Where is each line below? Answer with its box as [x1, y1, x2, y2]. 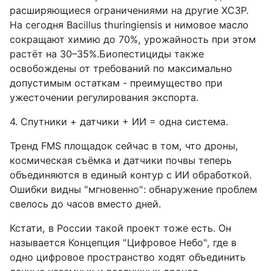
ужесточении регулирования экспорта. [10, 91, 198, 104]
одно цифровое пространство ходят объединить [10, 251, 246, 264]
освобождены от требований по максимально [10, 62, 232, 75]
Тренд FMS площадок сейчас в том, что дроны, [10, 140, 238, 152]
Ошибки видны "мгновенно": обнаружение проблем [10, 183, 257, 196]
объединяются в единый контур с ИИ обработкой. [10, 169, 252, 181]
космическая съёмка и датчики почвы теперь [10, 154, 232, 167]
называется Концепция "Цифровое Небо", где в [10, 237, 237, 249]
